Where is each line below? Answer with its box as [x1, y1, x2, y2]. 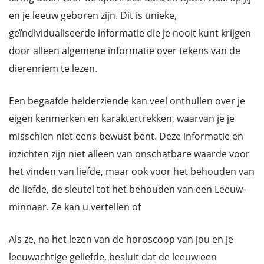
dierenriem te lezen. [9, 62, 97, 75]
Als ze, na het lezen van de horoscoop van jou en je [9, 233, 233, 246]
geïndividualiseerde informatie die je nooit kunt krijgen [9, 27, 251, 39]
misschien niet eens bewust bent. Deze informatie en [9, 130, 243, 143]
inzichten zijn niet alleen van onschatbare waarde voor [9, 147, 250, 160]
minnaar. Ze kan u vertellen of [9, 200, 141, 213]
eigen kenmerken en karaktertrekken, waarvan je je [9, 112, 235, 125]
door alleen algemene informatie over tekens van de [9, 44, 240, 57]
